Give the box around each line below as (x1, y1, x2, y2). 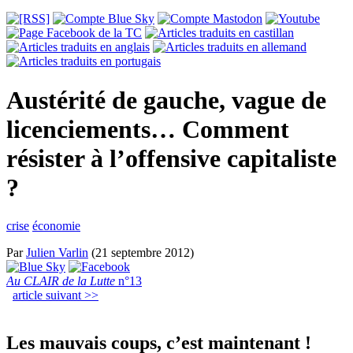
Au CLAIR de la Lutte (6, 274, 115, 288)
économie (32, 219, 80, 233)
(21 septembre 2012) (88, 246, 194, 260)
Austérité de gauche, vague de (6, 85, 326, 114)
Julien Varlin (26, 246, 88, 260)
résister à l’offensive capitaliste (6, 143, 336, 173)
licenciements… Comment (6, 114, 289, 143)
